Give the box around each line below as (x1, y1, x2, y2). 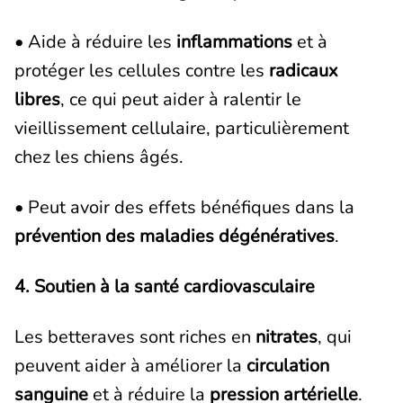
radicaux (269, 58, 338, 83)
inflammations (176, 30, 292, 54)
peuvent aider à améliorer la (14, 354, 246, 378)
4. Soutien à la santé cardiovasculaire (14, 274, 315, 299)
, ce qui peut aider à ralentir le (60, 87, 301, 112)
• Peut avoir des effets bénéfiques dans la (14, 195, 354, 219)
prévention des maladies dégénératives (14, 224, 335, 248)
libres (14, 87, 60, 112)
